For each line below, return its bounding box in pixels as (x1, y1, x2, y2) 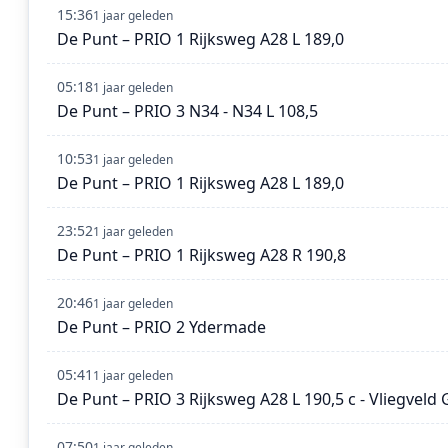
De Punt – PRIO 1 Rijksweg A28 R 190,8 (57, 244, 346, 267)
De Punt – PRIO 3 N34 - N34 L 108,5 (57, 100, 318, 123)
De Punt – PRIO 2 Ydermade (57, 316, 266, 339)
